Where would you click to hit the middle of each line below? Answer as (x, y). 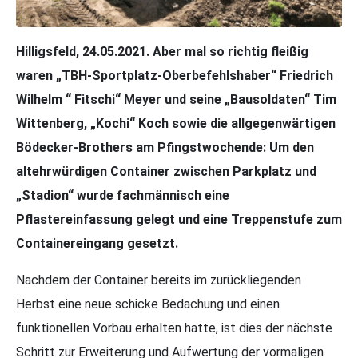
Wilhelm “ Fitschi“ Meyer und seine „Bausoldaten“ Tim (176, 99)
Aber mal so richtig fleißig (231, 51)
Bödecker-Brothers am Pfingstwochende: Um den (165, 147)
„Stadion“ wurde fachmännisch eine (123, 195)
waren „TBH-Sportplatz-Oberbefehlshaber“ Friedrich (175, 75)
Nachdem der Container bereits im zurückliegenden (159, 280)
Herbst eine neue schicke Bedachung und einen (148, 304)
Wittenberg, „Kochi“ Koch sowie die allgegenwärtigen (176, 123)
